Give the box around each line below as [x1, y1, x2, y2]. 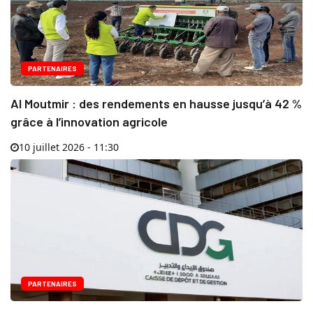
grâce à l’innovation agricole [10, 114, 168, 130]
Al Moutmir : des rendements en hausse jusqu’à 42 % [10, 96, 302, 112]
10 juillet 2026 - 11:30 [19, 140, 119, 154]
